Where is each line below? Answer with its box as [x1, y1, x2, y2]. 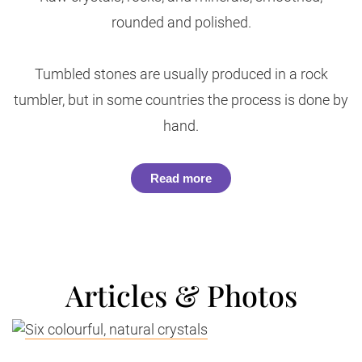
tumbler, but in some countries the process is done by [14, 91, 348, 108]
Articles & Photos [65, 276, 297, 314]
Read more [150, 171, 212, 185]
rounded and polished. [111, 14, 251, 31]
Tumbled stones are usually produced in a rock [34, 65, 328, 82]
